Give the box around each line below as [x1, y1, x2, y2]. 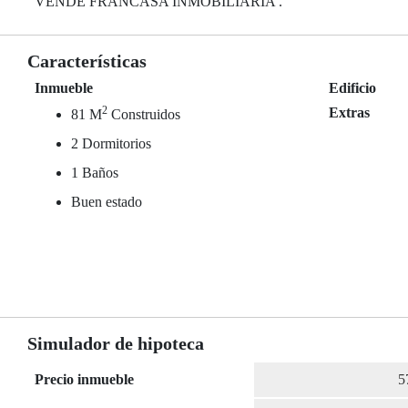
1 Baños [71, 165, 118, 180]
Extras [329, 105, 371, 120]
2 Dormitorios [71, 136, 151, 151]
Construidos [107, 107, 180, 122]
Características [27, 51, 147, 71]
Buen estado [71, 194, 142, 209]
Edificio [329, 80, 377, 96]
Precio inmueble [35, 372, 134, 388]
